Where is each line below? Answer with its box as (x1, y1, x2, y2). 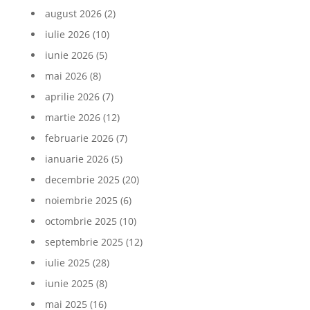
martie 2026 (44, 111, 100, 124)
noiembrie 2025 (44, 194, 118, 207)
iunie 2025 (44, 277, 93, 290)
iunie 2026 (44, 48, 93, 62)
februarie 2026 (44, 131, 113, 145)
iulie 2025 (44, 256, 90, 269)
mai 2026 (44, 69, 87, 82)
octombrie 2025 (44, 215, 117, 228)
